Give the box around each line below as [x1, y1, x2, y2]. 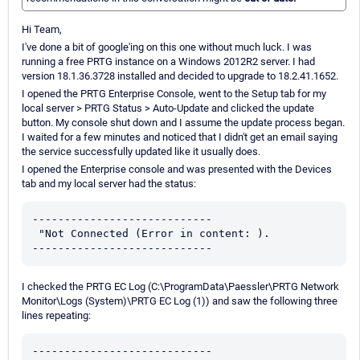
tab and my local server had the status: [22, 178, 196, 190]
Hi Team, [22, 23, 62, 36]
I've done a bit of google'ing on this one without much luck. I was [22, 41, 312, 54]
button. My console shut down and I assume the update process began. [22, 117, 345, 129]
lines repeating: [22, 309, 91, 322]
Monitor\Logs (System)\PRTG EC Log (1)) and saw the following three [22, 295, 337, 308]
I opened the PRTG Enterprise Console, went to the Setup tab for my [22, 88, 326, 100]
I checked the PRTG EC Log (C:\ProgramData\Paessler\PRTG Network [22, 280, 339, 293]
